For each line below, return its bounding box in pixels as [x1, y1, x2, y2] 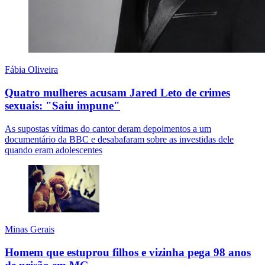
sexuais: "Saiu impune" [5, 99, 120, 112]
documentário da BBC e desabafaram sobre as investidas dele [5, 134, 234, 144]
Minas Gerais [5, 224, 54, 234]
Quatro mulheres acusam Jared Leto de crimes [5, 86, 230, 99]
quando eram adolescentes [5, 144, 102, 155]
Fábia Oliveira [5, 64, 58, 75]
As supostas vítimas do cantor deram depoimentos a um [5, 123, 211, 134]
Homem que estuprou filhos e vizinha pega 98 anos [5, 245, 251, 258]
